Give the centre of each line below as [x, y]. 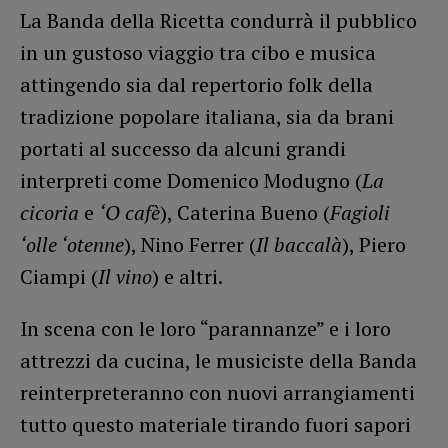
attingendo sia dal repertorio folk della [196, 85]
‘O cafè [129, 213]
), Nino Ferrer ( [190, 245]
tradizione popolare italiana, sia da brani [207, 117]
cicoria [49, 213]
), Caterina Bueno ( [245, 213]
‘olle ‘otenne [72, 245]
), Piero [374, 245]
